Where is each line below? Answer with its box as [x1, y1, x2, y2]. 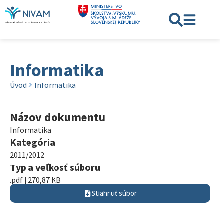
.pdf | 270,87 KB [10, 175, 61, 185]
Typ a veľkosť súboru [10, 161, 100, 173]
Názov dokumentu [10, 110, 105, 125]
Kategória [10, 136, 55, 148]
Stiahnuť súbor [91, 189, 137, 198]
